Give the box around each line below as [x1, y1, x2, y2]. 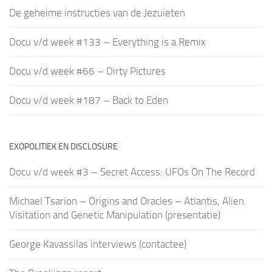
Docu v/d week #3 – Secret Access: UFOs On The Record [9, 165, 255, 178]
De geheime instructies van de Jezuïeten [9, 6, 185, 19]
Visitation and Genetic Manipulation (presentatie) [9, 208, 220, 221]
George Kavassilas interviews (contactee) [9, 237, 186, 250]
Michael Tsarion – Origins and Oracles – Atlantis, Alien [9, 194, 244, 207]
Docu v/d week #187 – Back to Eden [9, 93, 168, 106]
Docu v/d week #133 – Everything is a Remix [9, 35, 206, 48]
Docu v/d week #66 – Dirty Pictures [9, 64, 166, 77]
